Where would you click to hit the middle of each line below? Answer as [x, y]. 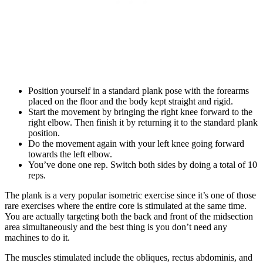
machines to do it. [37, 238]
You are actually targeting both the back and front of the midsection [129, 217]
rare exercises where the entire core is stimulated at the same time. [126, 206]
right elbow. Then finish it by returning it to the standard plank [143, 123]
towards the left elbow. [70, 154]
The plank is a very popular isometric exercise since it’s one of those [130, 195]
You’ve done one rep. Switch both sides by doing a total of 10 [143, 165]
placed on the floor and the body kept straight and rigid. [131, 102]
